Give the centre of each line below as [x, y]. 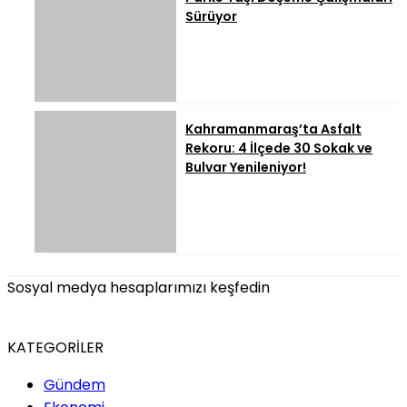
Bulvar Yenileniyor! [246, 168]
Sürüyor [211, 17]
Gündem [74, 385]
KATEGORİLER [55, 348]
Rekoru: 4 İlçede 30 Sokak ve [279, 149]
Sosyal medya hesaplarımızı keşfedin [139, 288]
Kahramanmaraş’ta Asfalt [273, 129]
